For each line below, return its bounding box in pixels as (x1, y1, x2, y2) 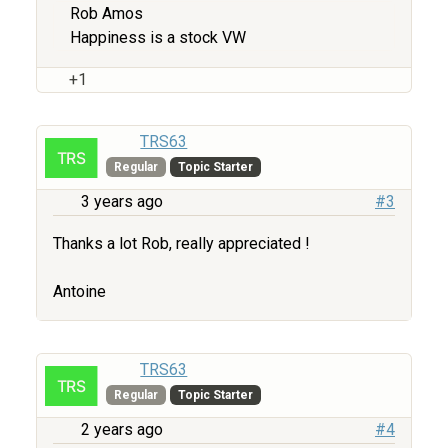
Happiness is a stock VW (70, 28, 246, 48)
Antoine (53, 282, 106, 302)
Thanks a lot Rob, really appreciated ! (53, 234, 310, 254)
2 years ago (81, 420, 163, 440)
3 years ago (81, 192, 163, 212)
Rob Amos (70, 4, 143, 24)
